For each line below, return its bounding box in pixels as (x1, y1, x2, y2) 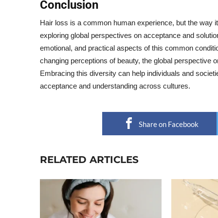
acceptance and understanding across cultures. (40, 82, 190, 90)
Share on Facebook (138, 120, 199, 128)
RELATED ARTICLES (40, 154, 139, 165)
